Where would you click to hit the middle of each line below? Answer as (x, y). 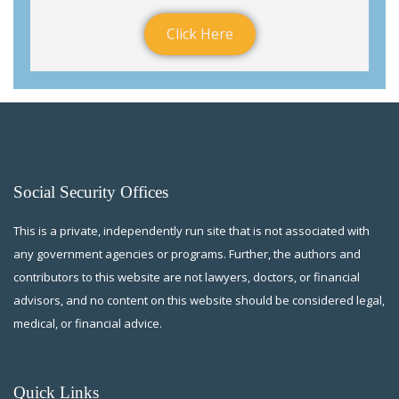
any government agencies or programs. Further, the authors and (187, 254)
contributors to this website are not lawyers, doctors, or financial (187, 277)
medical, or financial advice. (88, 324)
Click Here (199, 34)
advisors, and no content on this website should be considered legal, (199, 301)
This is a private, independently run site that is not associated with (191, 231)
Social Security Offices (91, 192)
